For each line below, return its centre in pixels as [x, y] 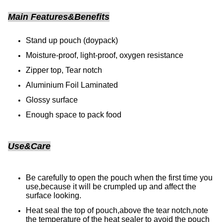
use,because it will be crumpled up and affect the [111, 187]
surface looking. [54, 195]
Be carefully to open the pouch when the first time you [119, 178]
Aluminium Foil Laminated [72, 85]
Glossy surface [52, 100]
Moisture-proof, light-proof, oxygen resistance [105, 55]
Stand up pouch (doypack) [72, 40]
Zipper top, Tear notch [64, 70]
